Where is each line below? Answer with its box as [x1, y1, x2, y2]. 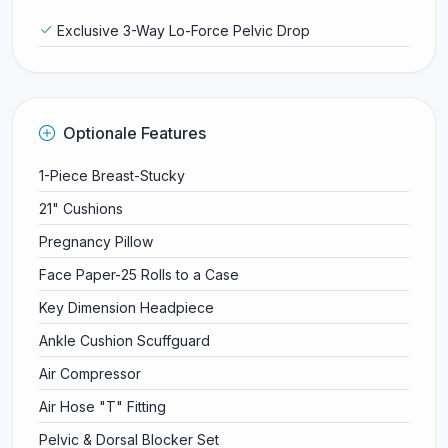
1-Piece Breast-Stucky [38, 166, 185, 184]
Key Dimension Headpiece [38, 298, 214, 316]
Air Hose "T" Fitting [38, 397, 166, 415]
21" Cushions [38, 199, 123, 217]
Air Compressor [38, 364, 141, 382]
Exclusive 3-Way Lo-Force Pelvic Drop [56, 21, 310, 39]
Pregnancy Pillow [38, 232, 153, 250]
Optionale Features [62, 122, 206, 143]
